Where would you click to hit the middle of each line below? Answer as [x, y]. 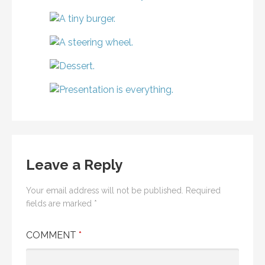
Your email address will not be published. [105, 191]
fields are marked [60, 204]
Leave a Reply [74, 165]
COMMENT [52, 235]
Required [203, 191]
